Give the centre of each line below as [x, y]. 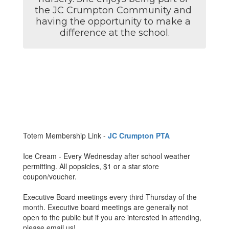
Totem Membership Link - [65, 135]
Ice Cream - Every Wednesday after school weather [107, 156]
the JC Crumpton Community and [113, 10]
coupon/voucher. [50, 176]
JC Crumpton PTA [139, 135]
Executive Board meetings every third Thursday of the [110, 197]
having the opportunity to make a [113, 21]
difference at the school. [114, 33]
